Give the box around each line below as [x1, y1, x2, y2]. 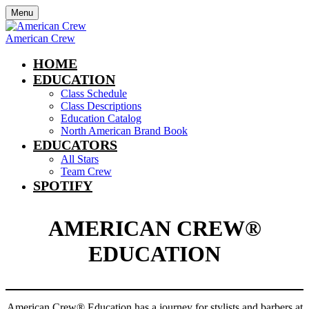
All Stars [61, 153, 99, 165]
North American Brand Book [61, 125, 188, 137]
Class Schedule [61, 88, 127, 99]
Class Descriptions [61, 100, 141, 112]
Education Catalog [61, 112, 141, 124]
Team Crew [61, 166, 112, 177]
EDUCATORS [33, 137, 117, 152]
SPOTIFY [33, 178, 92, 193]
